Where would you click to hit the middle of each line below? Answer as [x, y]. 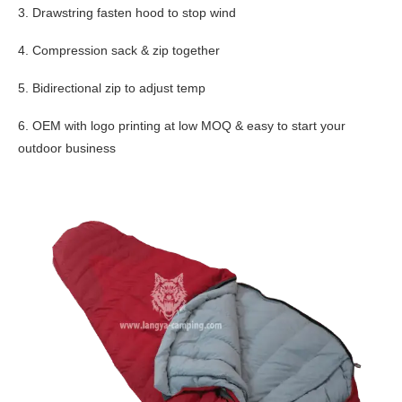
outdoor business [67, 148]
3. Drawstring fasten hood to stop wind [127, 13]
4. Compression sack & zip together [119, 50]
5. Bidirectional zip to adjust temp [112, 88]
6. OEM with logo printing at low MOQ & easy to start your [182, 126]
